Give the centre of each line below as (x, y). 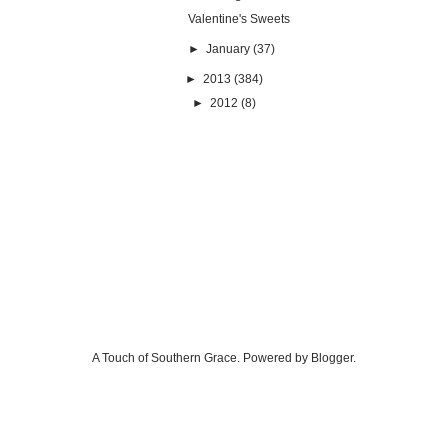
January (227, 48)
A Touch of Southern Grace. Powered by (201, 357)
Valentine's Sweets (239, 18)
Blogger (332, 357)
